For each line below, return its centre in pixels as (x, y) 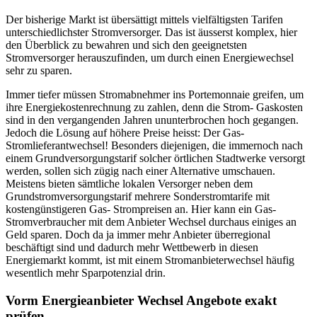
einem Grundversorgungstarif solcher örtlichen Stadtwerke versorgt (155, 158)
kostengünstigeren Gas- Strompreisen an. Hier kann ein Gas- (141, 209)
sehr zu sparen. (39, 71)
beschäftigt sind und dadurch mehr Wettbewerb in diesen (132, 248)
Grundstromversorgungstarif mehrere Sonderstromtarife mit (138, 197)
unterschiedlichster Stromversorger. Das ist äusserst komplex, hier (151, 33)
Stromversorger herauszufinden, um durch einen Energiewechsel (150, 58)
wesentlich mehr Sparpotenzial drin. (86, 273)
